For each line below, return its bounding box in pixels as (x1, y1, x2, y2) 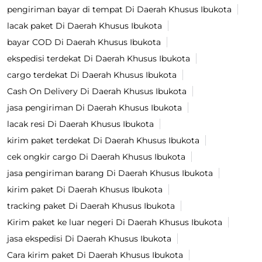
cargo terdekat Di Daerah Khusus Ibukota (7, 70, 177, 81)
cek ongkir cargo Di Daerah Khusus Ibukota (7, 151, 185, 163)
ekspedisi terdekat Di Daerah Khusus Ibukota (7, 53, 190, 64)
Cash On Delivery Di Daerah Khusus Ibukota (7, 86, 187, 97)
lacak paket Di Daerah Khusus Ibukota (7, 20, 162, 32)
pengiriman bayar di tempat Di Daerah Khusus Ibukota (7, 4, 232, 15)
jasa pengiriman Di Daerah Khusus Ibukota (7, 102, 182, 113)
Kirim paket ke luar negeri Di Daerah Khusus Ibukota (7, 217, 222, 228)
